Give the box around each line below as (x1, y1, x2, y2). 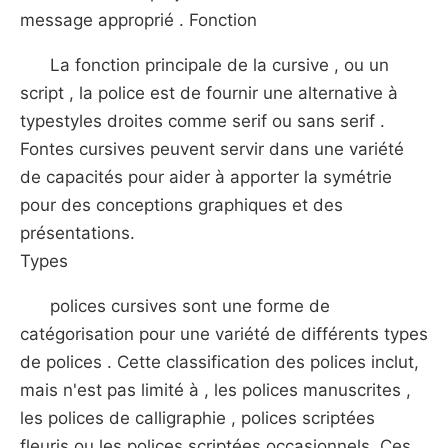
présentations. (20, 223, 135, 243)
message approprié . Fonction (20, 10, 257, 30)
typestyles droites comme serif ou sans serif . (20, 111, 385, 131)
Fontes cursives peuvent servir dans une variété (20, 139, 404, 159)
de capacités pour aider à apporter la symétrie (20, 167, 392, 187)
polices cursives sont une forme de (50, 296, 330, 316)
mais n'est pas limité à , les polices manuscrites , (20, 380, 411, 400)
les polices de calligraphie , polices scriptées (20, 408, 375, 428)
